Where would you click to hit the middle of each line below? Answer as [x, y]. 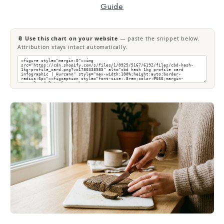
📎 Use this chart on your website [67, 39]
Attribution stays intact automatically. [72, 47]
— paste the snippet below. [159, 39]
